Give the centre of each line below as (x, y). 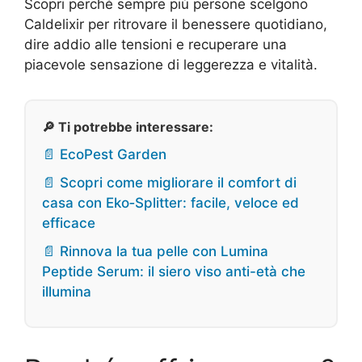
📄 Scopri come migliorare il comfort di (169, 183)
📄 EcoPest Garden (104, 154)
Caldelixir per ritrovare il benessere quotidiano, (176, 24)
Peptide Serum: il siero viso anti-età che (174, 271)
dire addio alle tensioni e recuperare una (156, 44)
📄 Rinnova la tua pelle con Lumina (155, 251)
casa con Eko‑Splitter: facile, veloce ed (170, 203)
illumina (67, 292)
